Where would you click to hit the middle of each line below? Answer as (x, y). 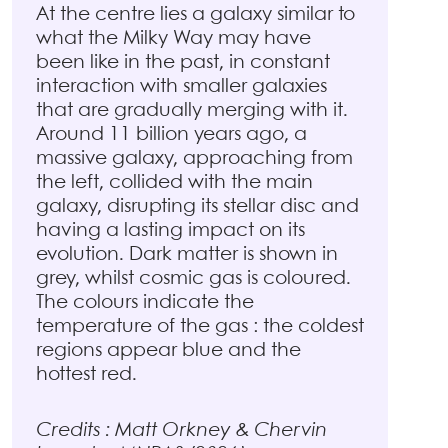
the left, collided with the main (174, 182)
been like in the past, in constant (183, 62)
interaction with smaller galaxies (181, 86)
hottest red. (86, 374)
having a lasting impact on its (170, 230)
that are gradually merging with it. (192, 110)
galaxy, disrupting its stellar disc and (197, 206)
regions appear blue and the (168, 350)
